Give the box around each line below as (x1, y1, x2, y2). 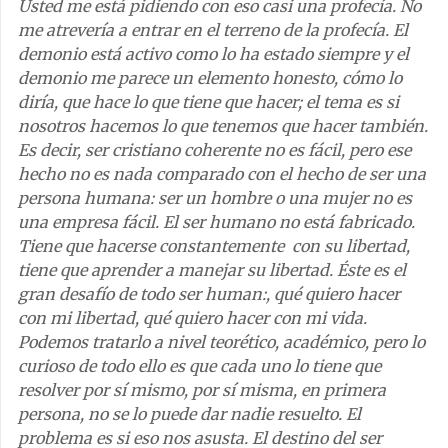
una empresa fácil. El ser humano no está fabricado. (18, 211, 415, 232)
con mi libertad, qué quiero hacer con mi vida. (18, 307, 367, 328)
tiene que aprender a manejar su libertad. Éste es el (18, 259, 406, 280)
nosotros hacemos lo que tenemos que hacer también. (18, 115, 428, 136)
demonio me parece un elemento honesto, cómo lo (18, 67, 402, 88)
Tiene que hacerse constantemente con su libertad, (18, 235, 410, 256)
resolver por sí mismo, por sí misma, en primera (18, 379, 386, 400)
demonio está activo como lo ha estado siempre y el (18, 43, 409, 64)
